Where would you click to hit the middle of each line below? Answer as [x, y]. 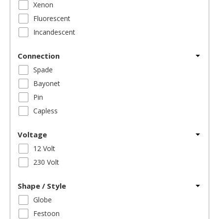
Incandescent [54, 32]
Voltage [32, 135]
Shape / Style [42, 186]
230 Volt [46, 162]
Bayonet [47, 84]
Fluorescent [52, 19]
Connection [39, 56]
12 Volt [44, 149]
